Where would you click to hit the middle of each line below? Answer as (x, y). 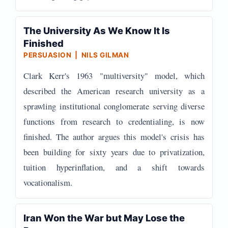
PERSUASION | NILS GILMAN (76, 55)
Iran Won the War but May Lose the (104, 218)
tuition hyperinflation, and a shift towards (114, 167)
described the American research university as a (114, 91)
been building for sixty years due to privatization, (114, 152)
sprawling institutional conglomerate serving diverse (114, 106)
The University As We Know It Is (97, 31)
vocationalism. (48, 182)
